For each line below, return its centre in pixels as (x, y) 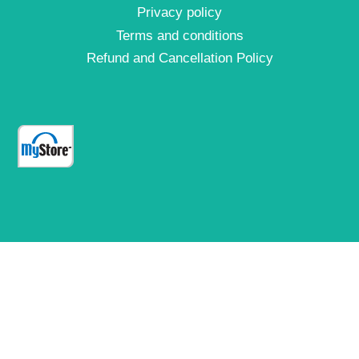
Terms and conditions (179, 35)
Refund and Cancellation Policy (179, 58)
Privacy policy (179, 13)
